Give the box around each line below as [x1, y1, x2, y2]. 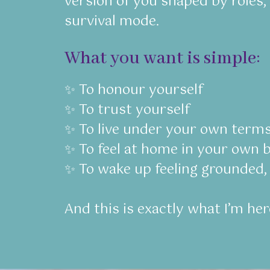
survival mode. [64, 10, 159, 33]
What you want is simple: [64, 46, 260, 70]
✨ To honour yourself [64, 78, 203, 101]
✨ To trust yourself [64, 98, 190, 121]
